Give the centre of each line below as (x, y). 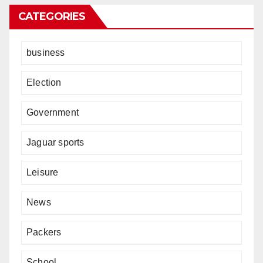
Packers (44, 232)
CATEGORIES (52, 16)
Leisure (43, 172)
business (46, 53)
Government (53, 112)
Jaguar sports (55, 142)
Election (44, 82)
